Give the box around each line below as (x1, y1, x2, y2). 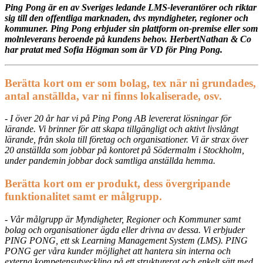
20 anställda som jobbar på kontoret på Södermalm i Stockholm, (5, 145, 244, 156)
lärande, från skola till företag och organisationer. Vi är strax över (5, 134, 248, 145)
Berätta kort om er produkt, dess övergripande (5, 177, 230, 190)
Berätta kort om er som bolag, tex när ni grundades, (5, 76, 256, 89)
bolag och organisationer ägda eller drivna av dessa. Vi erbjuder (5, 224, 245, 235)
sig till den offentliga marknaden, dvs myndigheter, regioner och (5, 12, 248, 23)
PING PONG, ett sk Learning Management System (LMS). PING (5, 235, 248, 245)
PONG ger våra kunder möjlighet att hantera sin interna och (5, 245, 231, 256)
